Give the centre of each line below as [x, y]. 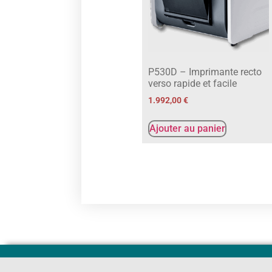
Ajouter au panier [188, 128]
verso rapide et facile [193, 83]
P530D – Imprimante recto [205, 72]
